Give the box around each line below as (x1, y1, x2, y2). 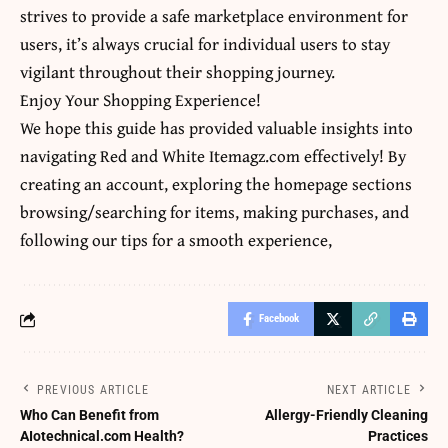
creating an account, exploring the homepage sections (20, 171, 412, 197)
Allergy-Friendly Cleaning (265, 407, 428, 424)
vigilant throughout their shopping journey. (20, 59, 335, 85)
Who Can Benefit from (20, 407, 159, 424)
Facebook (259, 312, 299, 326)
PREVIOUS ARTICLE (37, 383, 150, 398)
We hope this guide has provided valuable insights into (20, 115, 413, 141)
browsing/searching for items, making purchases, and (20, 199, 409, 225)
